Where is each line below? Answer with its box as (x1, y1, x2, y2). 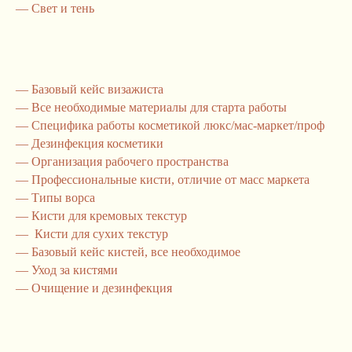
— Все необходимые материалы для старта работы (16, 101, 287, 114)
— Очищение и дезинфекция (16, 281, 172, 295)
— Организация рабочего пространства (16, 155, 229, 168)
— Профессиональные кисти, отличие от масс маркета (16, 173, 310, 186)
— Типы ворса (16, 191, 95, 204)
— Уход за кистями (16, 263, 118, 277)
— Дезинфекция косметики (16, 137, 163, 150)
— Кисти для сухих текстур (16, 227, 168, 240)
